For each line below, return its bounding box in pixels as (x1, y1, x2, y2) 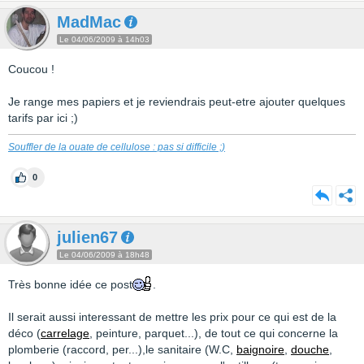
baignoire (236, 343, 284, 356)
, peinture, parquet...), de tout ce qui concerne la (89, 327, 338, 340)
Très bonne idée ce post (8, 278, 132, 291)
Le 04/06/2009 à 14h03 (59, 35, 149, 44)
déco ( (8, 327, 41, 340)
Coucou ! (8, 63, 54, 76)
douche (291, 343, 329, 356)
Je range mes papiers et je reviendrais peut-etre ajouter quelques (8, 95, 345, 108)
